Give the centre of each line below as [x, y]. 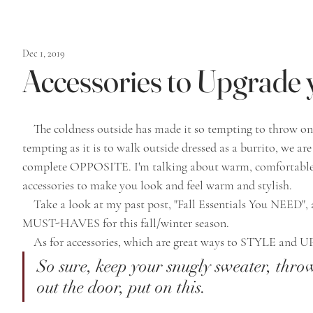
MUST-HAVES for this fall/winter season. [126, 223]
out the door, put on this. [124, 287]
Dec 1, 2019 [44, 53]
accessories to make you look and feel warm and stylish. [159, 185]
